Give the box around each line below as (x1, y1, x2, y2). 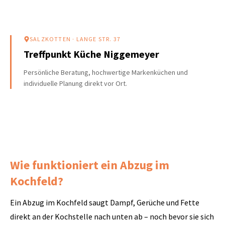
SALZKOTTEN (30, 35, 71, 43)
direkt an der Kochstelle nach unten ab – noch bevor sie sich (10, 211, 214, 221)
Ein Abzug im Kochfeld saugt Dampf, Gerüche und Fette (10, 197, 199, 207)
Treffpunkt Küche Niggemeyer (24, 48, 159, 60)
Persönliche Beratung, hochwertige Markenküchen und (24, 68, 188, 77)
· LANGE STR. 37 (71, 35, 121, 43)
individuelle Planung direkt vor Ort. (24, 79, 127, 88)
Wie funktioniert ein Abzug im (10, 157, 169, 173)
